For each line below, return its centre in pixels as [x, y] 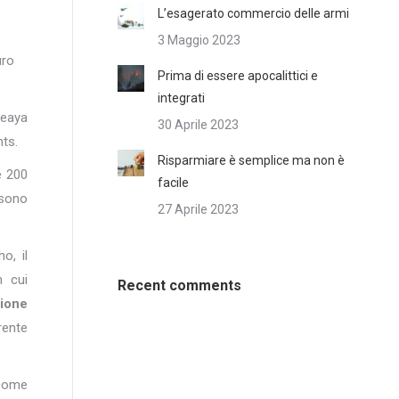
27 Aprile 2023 [198, 209]
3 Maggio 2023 [199, 40]
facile [173, 183]
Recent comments [179, 285]
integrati [181, 98]
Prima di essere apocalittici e [238, 76]
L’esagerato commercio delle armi [253, 13]
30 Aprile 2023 [198, 125]
